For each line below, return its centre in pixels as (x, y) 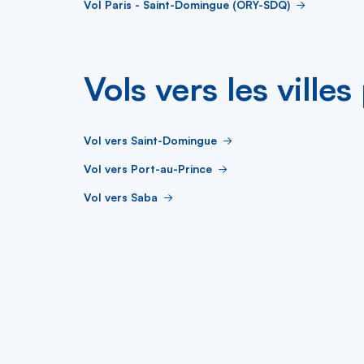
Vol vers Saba (121, 197)
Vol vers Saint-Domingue (150, 140)
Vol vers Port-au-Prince (148, 168)
